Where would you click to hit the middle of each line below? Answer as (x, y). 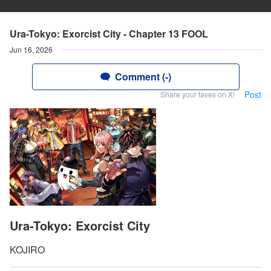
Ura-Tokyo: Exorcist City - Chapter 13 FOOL (109, 34)
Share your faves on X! (198, 94)
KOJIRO (27, 250)
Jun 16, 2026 (31, 49)
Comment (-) (143, 77)
